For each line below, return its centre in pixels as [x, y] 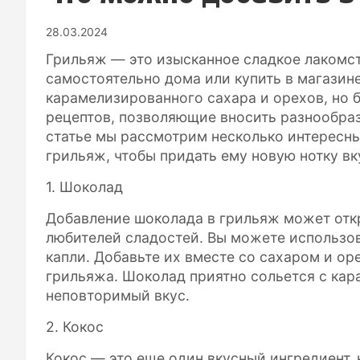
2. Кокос [75, 326]
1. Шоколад [84, 186]
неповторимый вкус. [118, 295]
